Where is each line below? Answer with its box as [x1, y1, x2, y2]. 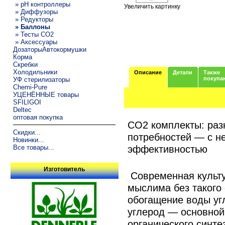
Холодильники [13, 68, 57, 76]
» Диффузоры [13, 8, 58, 16]
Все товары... [13, 143, 54, 151]
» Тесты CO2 [13, 30, 54, 38]
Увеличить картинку [124, 3, 180, 11]
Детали [172, 69, 192, 75]
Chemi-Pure [13, 83, 47, 91]
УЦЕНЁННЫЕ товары [13, 90, 79, 98]
